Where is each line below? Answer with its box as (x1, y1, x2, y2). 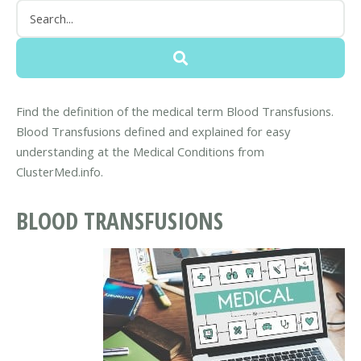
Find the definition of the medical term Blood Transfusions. (16, 102, 334, 119)
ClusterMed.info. (16, 163, 103, 180)
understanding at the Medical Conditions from (16, 143, 264, 160)
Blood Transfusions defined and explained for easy (16, 122, 290, 139)
